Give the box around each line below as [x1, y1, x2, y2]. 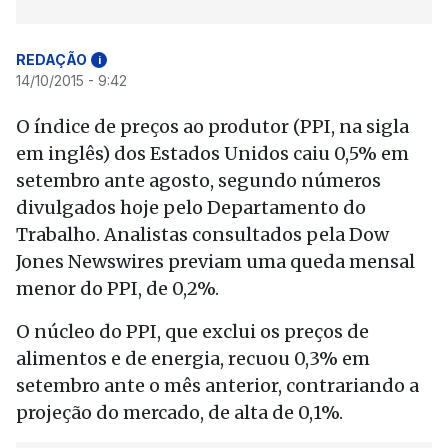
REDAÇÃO [16, 51, 87, 68]
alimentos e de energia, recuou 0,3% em [16, 347, 370, 370]
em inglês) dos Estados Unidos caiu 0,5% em [16, 142, 409, 165]
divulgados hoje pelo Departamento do [16, 196, 366, 219]
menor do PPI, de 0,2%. [16, 277, 219, 300]
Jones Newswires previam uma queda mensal [16, 250, 415, 273]
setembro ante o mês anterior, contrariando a [16, 374, 419, 397]
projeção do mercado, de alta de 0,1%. [16, 401, 343, 424]
